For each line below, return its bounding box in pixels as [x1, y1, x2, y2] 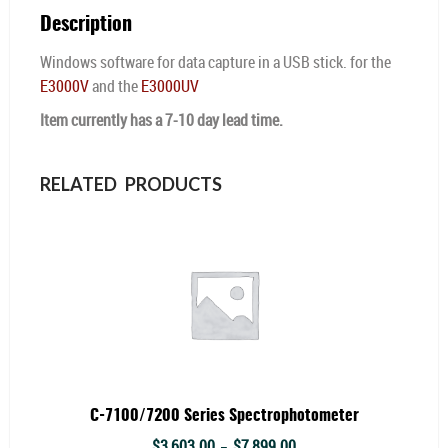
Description [40, 14, 132, 35]
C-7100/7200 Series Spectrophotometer [89, 407, 359, 424]
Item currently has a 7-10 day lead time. [40, 108, 283, 131]
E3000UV [141, 74, 199, 97]
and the [89, 74, 141, 97]
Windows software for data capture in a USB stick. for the [40, 50, 391, 73]
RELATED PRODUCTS [40, 172, 222, 195]
